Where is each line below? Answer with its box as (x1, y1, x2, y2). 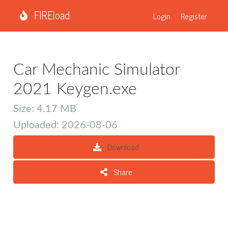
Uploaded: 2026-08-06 (13, 120, 118, 130)
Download (105, 140, 139, 153)
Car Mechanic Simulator (13, 62, 180, 78)
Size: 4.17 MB (13, 104, 76, 114)
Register (181, 9, 207, 22)
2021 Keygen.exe (13, 81, 137, 97)
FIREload (32, 7, 70, 23)
